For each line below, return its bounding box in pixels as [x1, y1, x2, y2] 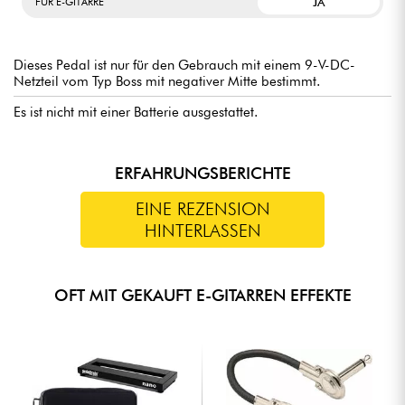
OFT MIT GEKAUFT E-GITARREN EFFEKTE [53, 285, 352, 305]
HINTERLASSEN [144, 220, 261, 242]
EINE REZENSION [135, 198, 270, 221]
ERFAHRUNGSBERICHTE [114, 163, 291, 183]
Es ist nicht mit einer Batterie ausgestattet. [14, 103, 258, 120]
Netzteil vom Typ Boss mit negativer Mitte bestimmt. [14, 72, 320, 89]
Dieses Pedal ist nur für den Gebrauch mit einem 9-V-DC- [14, 56, 355, 73]
